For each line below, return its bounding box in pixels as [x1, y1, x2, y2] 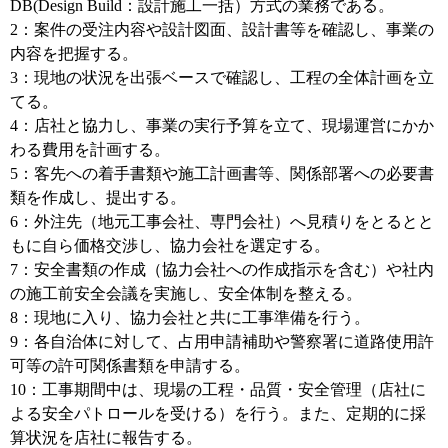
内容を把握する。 [10, 45, 138, 62]
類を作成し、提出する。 [10, 189, 186, 206]
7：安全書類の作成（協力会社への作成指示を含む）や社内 [10, 261, 434, 278]
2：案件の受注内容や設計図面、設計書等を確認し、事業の [10, 21, 434, 38]
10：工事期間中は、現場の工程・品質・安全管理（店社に [10, 381, 426, 398]
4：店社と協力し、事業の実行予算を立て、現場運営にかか [10, 117, 434, 134]
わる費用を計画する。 [10, 141, 170, 158]
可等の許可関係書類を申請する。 [10, 357, 250, 374]
